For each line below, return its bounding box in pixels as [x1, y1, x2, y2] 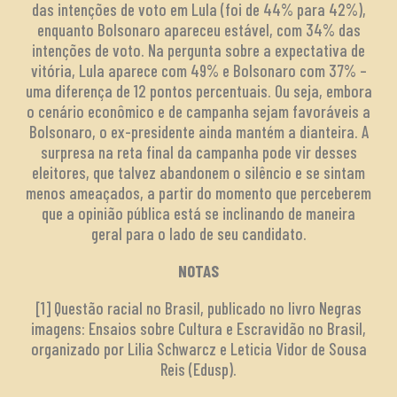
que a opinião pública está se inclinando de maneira [42, 202, 355, 223]
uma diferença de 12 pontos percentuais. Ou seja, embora [25, 80, 372, 101]
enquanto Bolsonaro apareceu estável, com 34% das [36, 19, 361, 40]
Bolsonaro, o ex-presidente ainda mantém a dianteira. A [28, 121, 369, 142]
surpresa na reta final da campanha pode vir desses [40, 141, 357, 162]
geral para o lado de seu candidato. [90, 222, 307, 244]
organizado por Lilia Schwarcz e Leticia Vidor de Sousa [30, 338, 367, 359]
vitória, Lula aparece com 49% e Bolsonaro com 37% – [30, 59, 367, 81]
